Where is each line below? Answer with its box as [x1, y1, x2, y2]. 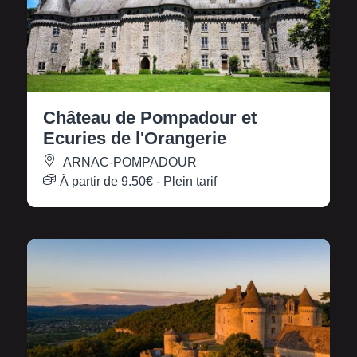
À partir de [60, 175, 121, 189]
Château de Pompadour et [43, 108, 257, 128]
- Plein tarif [153, 175, 217, 189]
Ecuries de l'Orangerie [43, 128, 226, 149]
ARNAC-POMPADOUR [60, 155, 197, 170]
